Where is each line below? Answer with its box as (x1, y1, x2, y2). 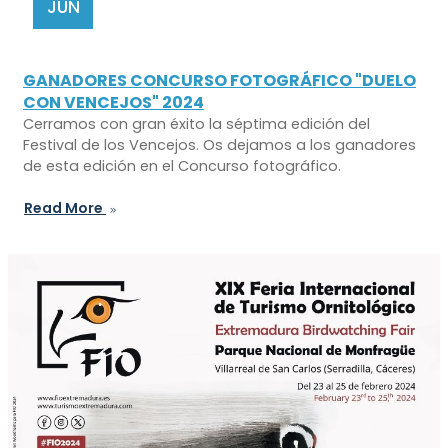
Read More (24, 198, 106, 219)
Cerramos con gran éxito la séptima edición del (23, 114, 370, 135)
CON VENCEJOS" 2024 (23, 91, 204, 115)
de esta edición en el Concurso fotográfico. (23, 156, 341, 177)
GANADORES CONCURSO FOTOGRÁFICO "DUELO (23, 69, 416, 93)
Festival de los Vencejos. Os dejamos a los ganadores (23, 135, 416, 156)
